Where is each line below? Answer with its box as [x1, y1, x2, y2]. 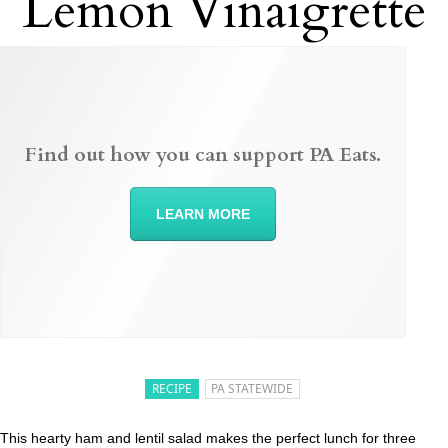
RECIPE [152, 379, 193, 397]
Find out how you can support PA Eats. [25, 141, 381, 169]
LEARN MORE [156, 206, 250, 223]
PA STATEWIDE [211, 379, 294, 397]
